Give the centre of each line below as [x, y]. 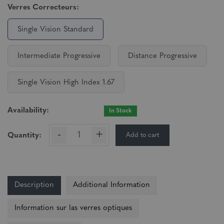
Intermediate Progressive [59, 56]
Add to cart [142, 135]
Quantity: [24, 136]
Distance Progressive [162, 56]
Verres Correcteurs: [43, 8]
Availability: [28, 111]
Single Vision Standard [55, 30]
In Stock [121, 111]
